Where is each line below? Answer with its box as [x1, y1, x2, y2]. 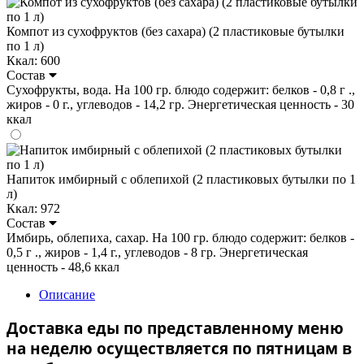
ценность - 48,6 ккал [6, 259, 119, 274]
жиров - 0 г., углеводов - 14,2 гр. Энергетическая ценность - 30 [6, 97, 354, 111]
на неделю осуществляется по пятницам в [6, 337, 352, 358]
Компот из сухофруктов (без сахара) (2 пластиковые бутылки [6, 24, 344, 38]
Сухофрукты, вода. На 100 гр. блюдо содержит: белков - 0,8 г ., [6, 82, 355, 97]
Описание [39, 287, 95, 301]
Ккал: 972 [6, 201, 60, 215]
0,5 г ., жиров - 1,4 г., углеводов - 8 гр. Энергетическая [6, 245, 308, 259]
